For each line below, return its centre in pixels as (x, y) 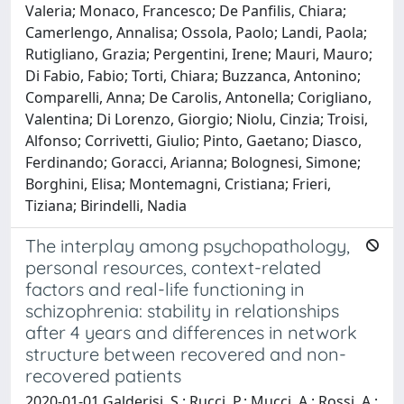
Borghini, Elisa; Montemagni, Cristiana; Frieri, (178, 184)
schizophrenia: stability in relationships (182, 310)
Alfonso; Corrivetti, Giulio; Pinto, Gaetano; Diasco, (193, 140)
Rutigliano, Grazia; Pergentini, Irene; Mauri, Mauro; (199, 54)
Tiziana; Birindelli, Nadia (106, 205)
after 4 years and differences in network (191, 332)
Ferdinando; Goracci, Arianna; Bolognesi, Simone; (193, 162)
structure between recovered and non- (186, 353)
